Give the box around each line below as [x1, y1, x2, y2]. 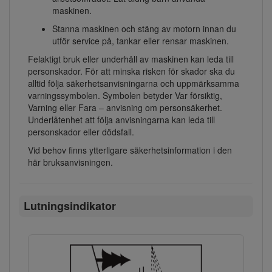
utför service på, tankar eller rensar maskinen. [52, 35, 229, 47]
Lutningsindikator [23, 198, 116, 214]
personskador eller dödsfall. [28, 126, 134, 138]
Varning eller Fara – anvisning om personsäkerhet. [28, 101, 222, 114]
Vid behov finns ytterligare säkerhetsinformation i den [28, 144, 232, 157]
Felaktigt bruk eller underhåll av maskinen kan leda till [28, 53, 234, 66]
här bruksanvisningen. [28, 156, 113, 169]
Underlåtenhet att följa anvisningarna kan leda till [28, 114, 215, 126]
